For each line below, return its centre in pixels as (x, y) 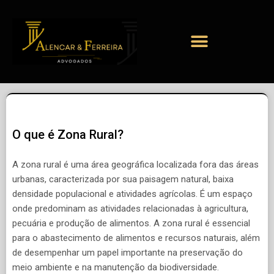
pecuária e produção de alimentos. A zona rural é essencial (131, 223)
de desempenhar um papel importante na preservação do (128, 252)
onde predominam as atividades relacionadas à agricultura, (130, 208)
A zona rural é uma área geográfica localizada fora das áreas (135, 164)
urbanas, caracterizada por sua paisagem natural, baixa (123, 179)
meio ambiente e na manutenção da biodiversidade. (116, 267)
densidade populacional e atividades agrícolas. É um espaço (132, 194)
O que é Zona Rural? (68, 135)
